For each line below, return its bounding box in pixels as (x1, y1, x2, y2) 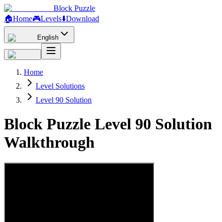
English (37, 34, 58, 41)
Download (66, 14, 99, 23)
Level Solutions (36, 82, 85, 90)
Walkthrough (4, 133, 95, 152)
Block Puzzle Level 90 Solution (4, 115, 212, 133)
